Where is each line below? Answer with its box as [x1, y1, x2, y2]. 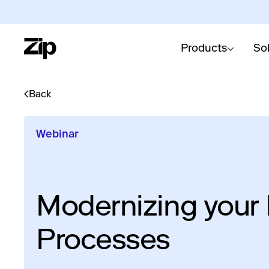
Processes [36, 222, 171, 256]
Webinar [36, 129, 79, 140]
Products [180, 41, 227, 55]
